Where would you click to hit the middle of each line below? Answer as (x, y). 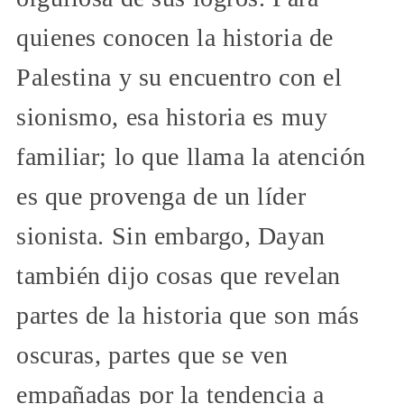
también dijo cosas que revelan (179, 275)
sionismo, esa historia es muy (172, 116)
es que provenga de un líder (161, 196)
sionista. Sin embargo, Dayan (171, 235)
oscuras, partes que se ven (152, 354)
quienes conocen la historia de (175, 37)
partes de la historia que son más (188, 315)
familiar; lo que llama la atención (192, 156)
